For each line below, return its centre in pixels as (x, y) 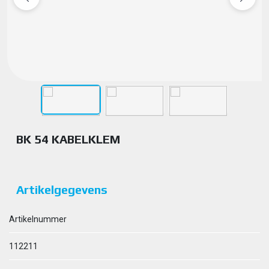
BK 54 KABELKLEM (68, 139)
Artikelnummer (38, 219)
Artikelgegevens (62, 189)
